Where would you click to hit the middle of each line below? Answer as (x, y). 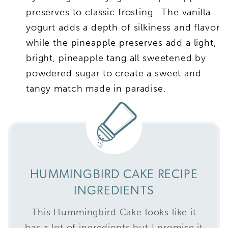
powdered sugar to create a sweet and (114, 73)
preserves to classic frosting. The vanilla (118, 12)
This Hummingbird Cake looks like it (114, 212)
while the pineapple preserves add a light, (121, 42)
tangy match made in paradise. (96, 88)
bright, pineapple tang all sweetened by (116, 58)
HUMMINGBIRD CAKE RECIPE (114, 175)
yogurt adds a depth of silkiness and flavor (123, 27)
